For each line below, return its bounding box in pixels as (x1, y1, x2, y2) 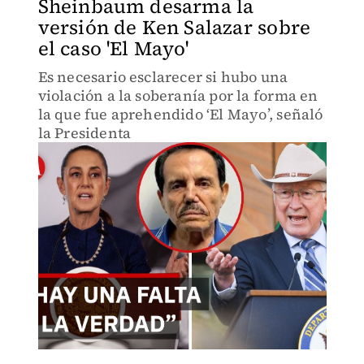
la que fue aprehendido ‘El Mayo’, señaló (37, 104, 323, 124)
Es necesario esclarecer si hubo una (37, 67, 288, 87)
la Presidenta (37, 123, 132, 143)
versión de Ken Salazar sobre (37, 14, 311, 41)
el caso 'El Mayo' (37, 35, 188, 62)
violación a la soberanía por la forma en (37, 85, 318, 106)
